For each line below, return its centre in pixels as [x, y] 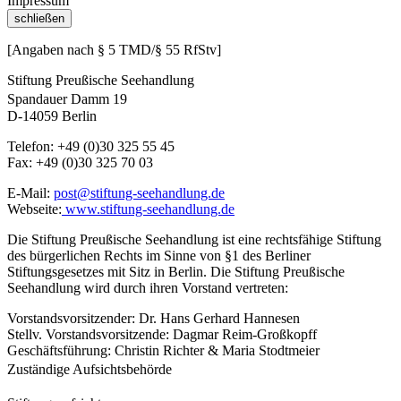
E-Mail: [30, 193]
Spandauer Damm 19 [72, 99]
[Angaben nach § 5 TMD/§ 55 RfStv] [114, 50]
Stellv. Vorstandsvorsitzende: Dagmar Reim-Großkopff [162, 334]
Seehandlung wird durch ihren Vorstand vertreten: [148, 288]
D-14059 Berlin [52, 116]
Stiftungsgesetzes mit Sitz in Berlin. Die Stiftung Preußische [176, 272]
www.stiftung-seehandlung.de [148, 209]
